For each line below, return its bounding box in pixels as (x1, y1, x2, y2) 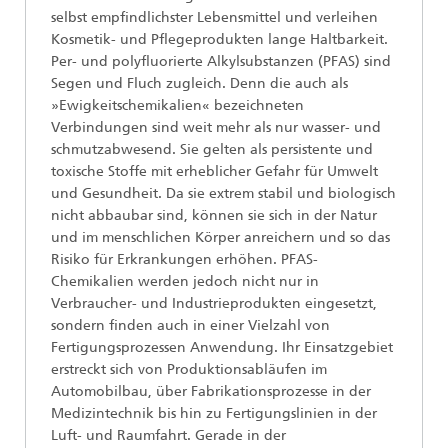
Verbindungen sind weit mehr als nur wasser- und (51, 119, 381, 137)
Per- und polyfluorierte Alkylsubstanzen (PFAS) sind (51, 53, 391, 71)
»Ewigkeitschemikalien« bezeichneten (51, 97, 304, 115)
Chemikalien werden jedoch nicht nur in (51, 273, 319, 291)
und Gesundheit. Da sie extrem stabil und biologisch (51, 185, 396, 203)
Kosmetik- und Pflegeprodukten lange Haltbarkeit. (51, 31, 388, 49)
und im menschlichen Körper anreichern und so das (51, 229, 390, 247)
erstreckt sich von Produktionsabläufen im (51, 361, 327, 379)
